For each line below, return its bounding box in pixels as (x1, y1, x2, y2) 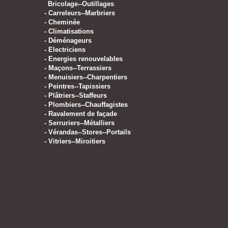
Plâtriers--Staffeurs (48, 92, 107, 99)
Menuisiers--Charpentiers (48, 73, 127, 81)
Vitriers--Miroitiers (48, 137, 105, 145)
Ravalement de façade (48, 110, 117, 118)
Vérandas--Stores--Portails (48, 128, 131, 136)
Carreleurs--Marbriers (48, 9, 115, 17)
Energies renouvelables (48, 55, 123, 63)
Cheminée (48, 18, 80, 26)
